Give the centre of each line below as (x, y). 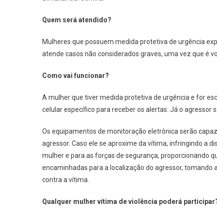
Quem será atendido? (77, 20)
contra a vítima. (66, 180)
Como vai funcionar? (76, 76)
